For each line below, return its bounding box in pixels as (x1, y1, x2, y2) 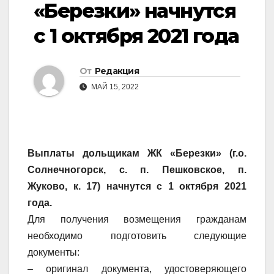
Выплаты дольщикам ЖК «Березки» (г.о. (28, 148, 246, 159)
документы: (28, 247, 82, 258)
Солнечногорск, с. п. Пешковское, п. (28, 165, 246, 176)
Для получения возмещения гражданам (28, 214, 246, 225)
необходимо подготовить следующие (28, 231, 246, 242)
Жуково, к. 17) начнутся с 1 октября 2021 (28, 181, 246, 192)
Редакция (94, 65, 139, 77)
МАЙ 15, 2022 (89, 83, 139, 92)
